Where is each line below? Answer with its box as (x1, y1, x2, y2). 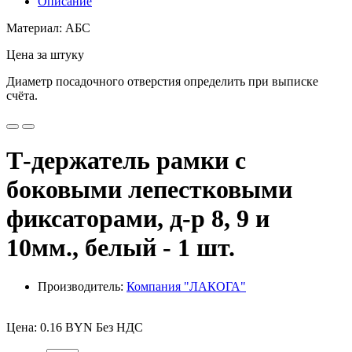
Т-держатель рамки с (6, 146, 246, 175)
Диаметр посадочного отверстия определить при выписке (6, 75, 318, 88)
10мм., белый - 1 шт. (6, 233, 235, 262)
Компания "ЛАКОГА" (126, 279, 246, 293)
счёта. (6, 89, 38, 102)
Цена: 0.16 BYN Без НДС (6, 320, 143, 334)
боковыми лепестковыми (6, 175, 292, 204)
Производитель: (38, 279, 126, 293)
